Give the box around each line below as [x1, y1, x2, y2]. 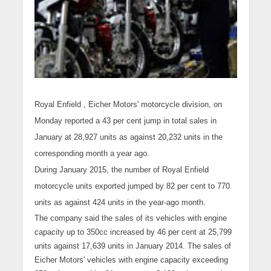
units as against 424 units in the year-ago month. [34, 198, 206, 207]
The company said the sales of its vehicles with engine [34, 214, 227, 223]
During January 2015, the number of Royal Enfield [34, 165, 209, 175]
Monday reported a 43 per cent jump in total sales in [34, 116, 217, 126]
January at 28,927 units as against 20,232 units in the [34, 132, 223, 142]
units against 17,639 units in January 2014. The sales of [34, 241, 231, 251]
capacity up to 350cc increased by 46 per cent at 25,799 [34, 227, 232, 237]
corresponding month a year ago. [34, 149, 149, 158]
